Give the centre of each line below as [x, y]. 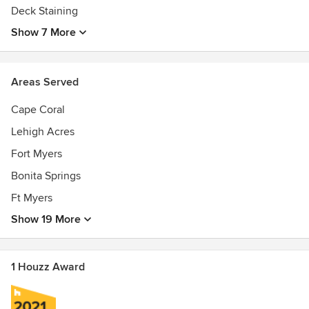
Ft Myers [32, 198]
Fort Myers [37, 154]
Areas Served [45, 82]
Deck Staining [44, 11]
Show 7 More [43, 32]
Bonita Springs [46, 176]
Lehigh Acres [43, 132]
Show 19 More [46, 219]
